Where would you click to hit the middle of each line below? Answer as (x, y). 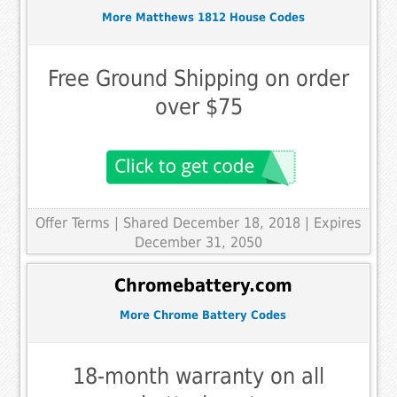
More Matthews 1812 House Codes (203, 17)
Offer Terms (73, 223)
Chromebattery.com (203, 285)
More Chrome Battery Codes (203, 315)
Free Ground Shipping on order (198, 79)
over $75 (198, 107)
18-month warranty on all (198, 377)
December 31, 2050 (198, 243)
